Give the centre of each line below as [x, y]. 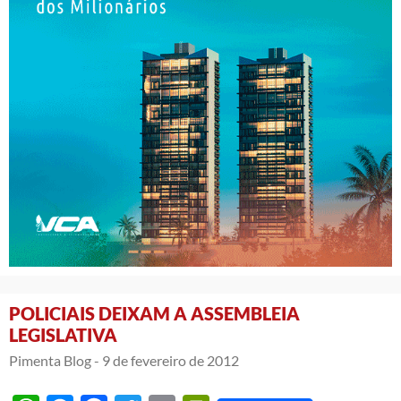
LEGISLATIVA [63, 334]
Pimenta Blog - [54, 360]
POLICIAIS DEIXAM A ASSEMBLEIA [154, 313]
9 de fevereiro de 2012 [171, 360]
